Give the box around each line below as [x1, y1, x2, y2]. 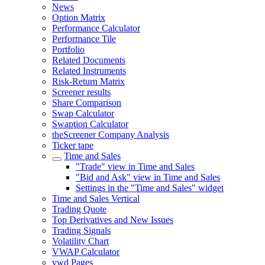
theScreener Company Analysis [52, 130, 169, 140]
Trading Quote [52, 204, 106, 214]
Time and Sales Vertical [52, 193, 140, 203]
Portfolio [52, 44, 85, 54]
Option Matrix [52, 12, 105, 22]
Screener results [52, 87, 111, 97]
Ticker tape [52, 140, 93, 150]
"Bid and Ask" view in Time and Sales [76, 172, 220, 182]
